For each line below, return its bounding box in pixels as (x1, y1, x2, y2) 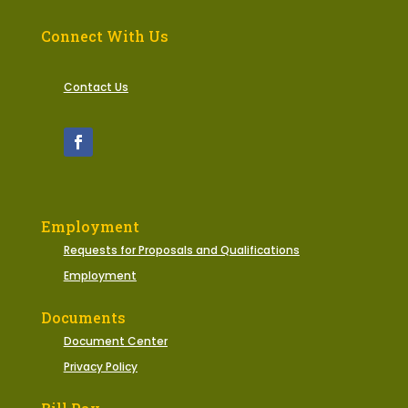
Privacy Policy (63, 359, 138, 375)
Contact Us (63, 79, 128, 96)
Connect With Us (40, 26, 168, 46)
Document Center (63, 333, 168, 350)
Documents (40, 308, 126, 328)
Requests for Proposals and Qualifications (63, 242, 300, 259)
